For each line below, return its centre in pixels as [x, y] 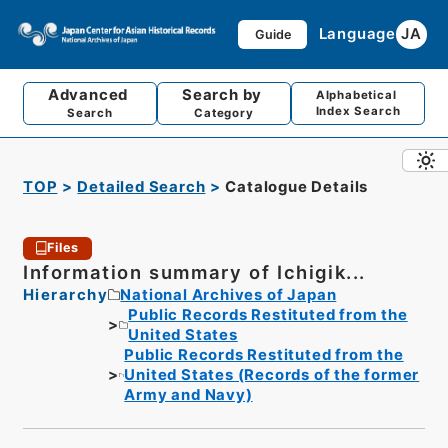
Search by [224, 95]
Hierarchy [65, 294]
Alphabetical [358, 95]
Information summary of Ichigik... [194, 271]
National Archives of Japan [228, 294]
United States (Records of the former [272, 374]
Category [224, 113]
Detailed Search [141, 187]
